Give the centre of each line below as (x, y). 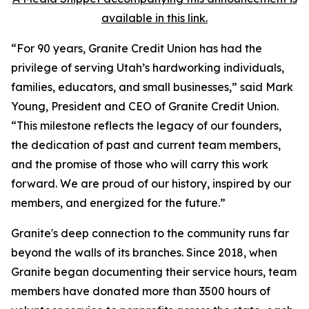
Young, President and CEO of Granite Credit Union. (145, 107)
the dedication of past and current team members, (146, 145)
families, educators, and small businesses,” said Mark (152, 87)
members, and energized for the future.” (118, 203)
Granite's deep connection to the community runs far (150, 233)
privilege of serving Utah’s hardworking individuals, (148, 68)
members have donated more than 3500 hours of (141, 291)
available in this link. (154, 18)
